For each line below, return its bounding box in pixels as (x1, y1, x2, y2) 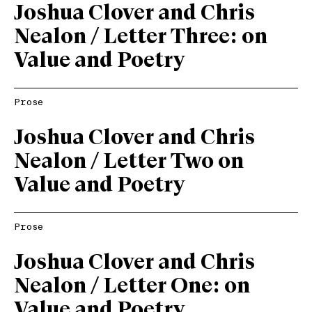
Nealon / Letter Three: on (14, 26, 267, 49)
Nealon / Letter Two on (14, 150, 244, 173)
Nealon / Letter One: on (14, 275, 250, 298)
